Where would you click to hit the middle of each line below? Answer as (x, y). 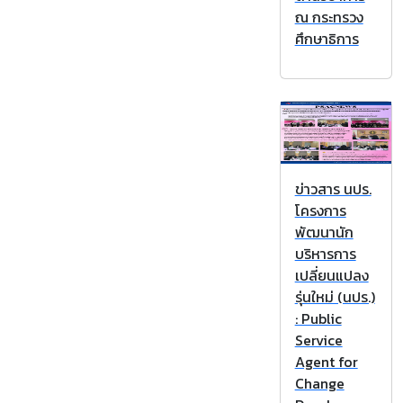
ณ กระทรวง (329, 17)
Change (319, 383)
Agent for (326, 361)
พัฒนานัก (324, 232)
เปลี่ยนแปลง (331, 275)
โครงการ (320, 210)
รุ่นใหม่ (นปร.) (335, 296)
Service (318, 340)
